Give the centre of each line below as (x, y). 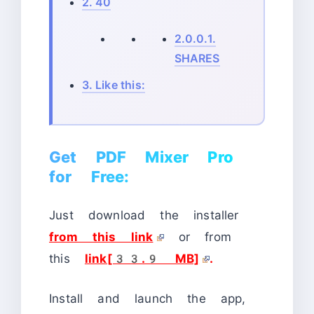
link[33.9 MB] (142, 259)
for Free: (89, 177)
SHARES (197, 59)
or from (205, 237)
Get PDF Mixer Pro (141, 157)
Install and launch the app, (148, 298)
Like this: (118, 85)
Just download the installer (144, 216)
